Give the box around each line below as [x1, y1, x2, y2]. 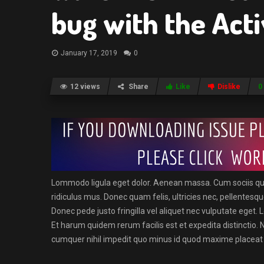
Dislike [217, 82, 240, 91]
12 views [70, 82, 100, 91]
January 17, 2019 [61, 49, 117, 57]
